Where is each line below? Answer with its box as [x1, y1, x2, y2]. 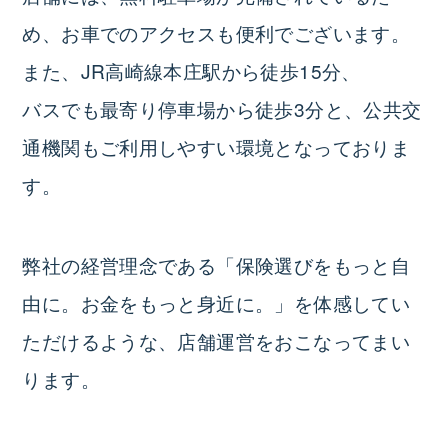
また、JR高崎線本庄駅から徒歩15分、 [22, 56, 361, 84]
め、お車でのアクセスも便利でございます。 [22, 18, 411, 46]
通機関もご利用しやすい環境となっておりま [22, 132, 411, 160]
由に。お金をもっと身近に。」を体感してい [22, 288, 411, 316]
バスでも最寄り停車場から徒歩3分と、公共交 [22, 94, 422, 122]
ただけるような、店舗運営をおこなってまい [22, 326, 411, 354]
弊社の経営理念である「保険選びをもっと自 [22, 250, 411, 278]
